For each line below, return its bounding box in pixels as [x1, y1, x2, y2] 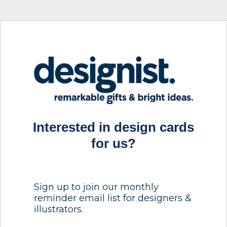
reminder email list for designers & [34, 192, 192, 204]
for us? [91, 136, 136, 152]
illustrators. [34, 203, 83, 215]
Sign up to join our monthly [34, 181, 159, 193]
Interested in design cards [33, 120, 194, 135]
